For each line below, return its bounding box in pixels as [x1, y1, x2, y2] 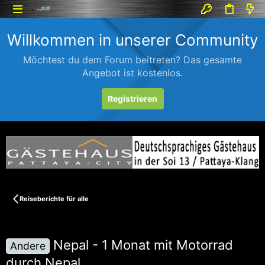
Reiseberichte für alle [19, 194, 89, 203]
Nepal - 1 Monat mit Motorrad [53, 237, 234, 253]
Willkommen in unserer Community [7, 31, 258, 49]
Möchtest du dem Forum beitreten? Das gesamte [23, 54, 242, 66]
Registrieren [107, 93, 157, 104]
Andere [10, 239, 46, 252]
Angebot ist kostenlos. [82, 67, 183, 79]
